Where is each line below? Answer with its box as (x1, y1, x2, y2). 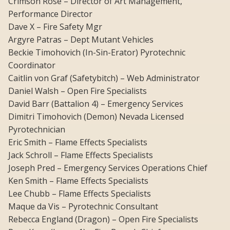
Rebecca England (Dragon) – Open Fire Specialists (8, 214, 198, 225)
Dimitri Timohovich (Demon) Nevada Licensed (8, 111, 184, 123)
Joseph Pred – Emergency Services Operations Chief (8, 162, 207, 174)
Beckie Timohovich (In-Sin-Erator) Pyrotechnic (8, 47, 185, 59)
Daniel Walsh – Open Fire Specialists (8, 85, 147, 97)
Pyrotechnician (8, 124, 65, 136)
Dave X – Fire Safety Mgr (8, 21, 102, 33)
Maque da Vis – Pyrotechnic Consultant (8, 201, 158, 213)
